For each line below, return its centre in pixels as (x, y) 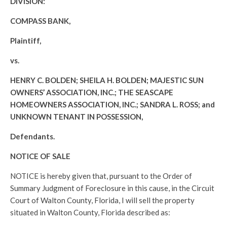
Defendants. (32, 136)
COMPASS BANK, (40, 21)
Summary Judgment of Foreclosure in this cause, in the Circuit (112, 188)
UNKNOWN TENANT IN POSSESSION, (77, 117)
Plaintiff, (26, 41)
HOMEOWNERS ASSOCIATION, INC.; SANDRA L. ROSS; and (112, 104)
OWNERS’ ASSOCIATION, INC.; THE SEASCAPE (92, 92)
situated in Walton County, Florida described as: (90, 212)
